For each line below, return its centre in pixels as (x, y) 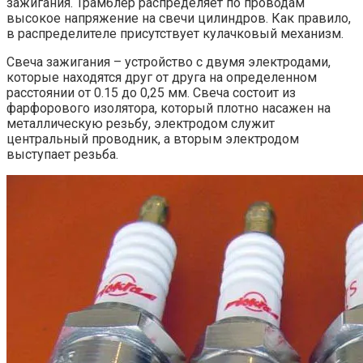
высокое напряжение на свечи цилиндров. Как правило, (179, 18)
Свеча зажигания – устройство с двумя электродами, (169, 62)
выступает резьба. (62, 154)
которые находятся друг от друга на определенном (162, 77)
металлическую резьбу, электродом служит (141, 123)
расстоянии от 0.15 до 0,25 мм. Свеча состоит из (151, 92)
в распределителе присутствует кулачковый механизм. (175, 33)
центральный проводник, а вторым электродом (153, 139)
